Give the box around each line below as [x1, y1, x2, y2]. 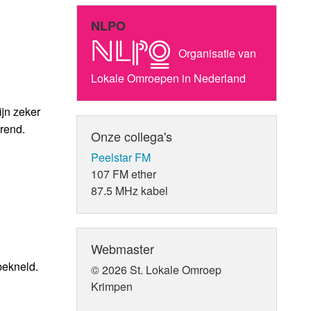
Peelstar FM [91, 149, 151, 165]
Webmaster [91, 239, 155, 258]
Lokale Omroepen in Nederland [91, 69, 246, 86]
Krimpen [91, 278, 133, 294]
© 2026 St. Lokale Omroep [91, 261, 222, 278]
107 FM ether [91, 165, 157, 182]
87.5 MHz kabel [91, 182, 169, 199]
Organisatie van [176, 44, 257, 61]
